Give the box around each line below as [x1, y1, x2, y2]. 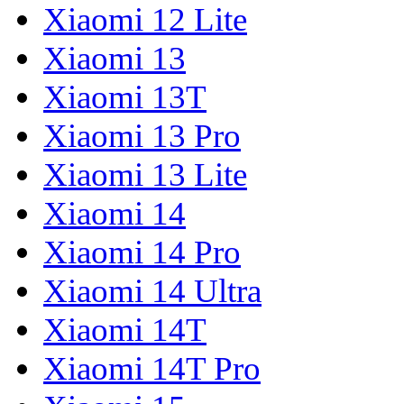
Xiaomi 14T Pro [43, 350, 261, 388]
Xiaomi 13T [43, 78, 207, 116]
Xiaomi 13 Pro [43, 117, 241, 155]
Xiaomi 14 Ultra [43, 272, 262, 310]
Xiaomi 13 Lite [43, 156, 247, 194]
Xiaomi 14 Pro [43, 234, 241, 271]
